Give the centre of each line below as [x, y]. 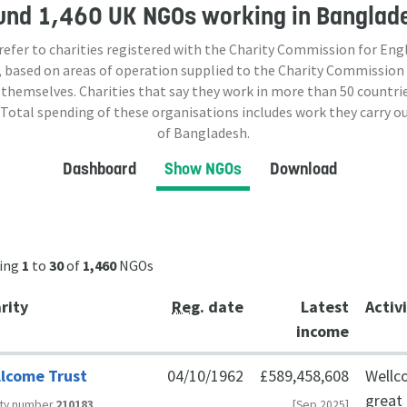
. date [222, 306]
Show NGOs [203, 168]
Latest [325, 306]
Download [303, 168]
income [323, 331]
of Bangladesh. [203, 133]
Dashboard [99, 168]
